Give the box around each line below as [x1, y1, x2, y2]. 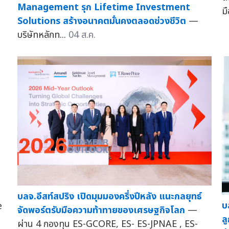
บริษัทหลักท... [17, 28, 68, 42]
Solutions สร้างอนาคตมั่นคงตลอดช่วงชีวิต [17, 14, 186, 28]
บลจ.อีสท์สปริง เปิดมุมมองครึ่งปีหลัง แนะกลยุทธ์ [17, 189, 202, 203]
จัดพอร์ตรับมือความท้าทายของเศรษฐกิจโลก [17, 203, 185, 217]
